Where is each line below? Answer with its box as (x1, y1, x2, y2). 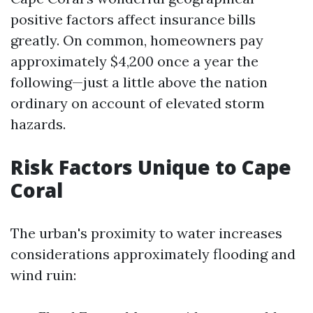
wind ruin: (10, 266, 76, 284)
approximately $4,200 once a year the (10, 52, 259, 70)
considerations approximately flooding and (10, 245, 296, 263)
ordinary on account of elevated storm (10, 94, 265, 112)
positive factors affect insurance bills (10, 10, 256, 28)
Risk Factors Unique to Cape (10, 154, 291, 180)
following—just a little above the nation (10, 73, 268, 91)
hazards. (10, 115, 66, 133)
